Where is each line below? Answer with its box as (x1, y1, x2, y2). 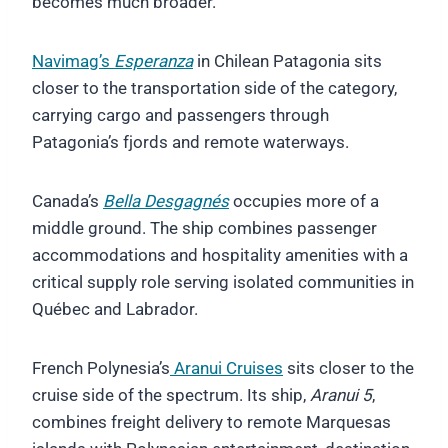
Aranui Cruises (170, 358, 283, 379)
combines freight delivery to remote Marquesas (32, 412, 391, 433)
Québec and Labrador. (32, 299, 198, 320)
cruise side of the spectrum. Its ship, (32, 385, 310, 406)
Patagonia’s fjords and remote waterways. (32, 132, 349, 153)
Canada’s (32, 191, 103, 212)
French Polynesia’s (32, 358, 170, 379)
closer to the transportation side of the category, (32, 78, 397, 99)
